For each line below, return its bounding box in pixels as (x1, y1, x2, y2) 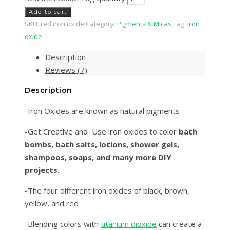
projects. (25, 165, 60, 176)
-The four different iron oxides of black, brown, (25, 185, 189, 196)
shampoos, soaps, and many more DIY (25, 152, 171, 163)
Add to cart (29, 8, 67, 16)
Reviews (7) (45, 65, 87, 75)
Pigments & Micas (117, 19, 171, 29)
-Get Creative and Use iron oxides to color (25, 126, 179, 137)
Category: (86, 19, 117, 29)
